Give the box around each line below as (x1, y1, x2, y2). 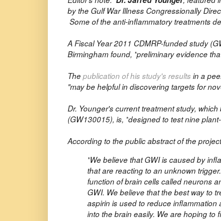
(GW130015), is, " (68, 114, 128, 125)
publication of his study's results (83, 71, 191, 81)
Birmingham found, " (68, 49, 137, 60)
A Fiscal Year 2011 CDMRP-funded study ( (68, 38, 213, 49)
